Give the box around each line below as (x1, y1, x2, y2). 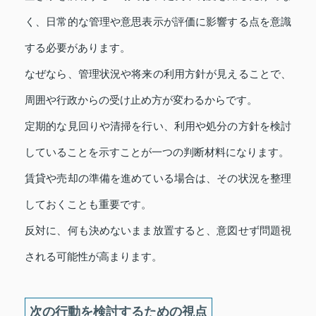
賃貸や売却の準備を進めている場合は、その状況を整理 (25, 171, 291, 184)
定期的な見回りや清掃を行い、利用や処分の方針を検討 (25, 119, 291, 132)
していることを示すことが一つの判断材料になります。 (25, 145, 289, 158)
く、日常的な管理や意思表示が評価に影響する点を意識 (25, 15, 291, 28)
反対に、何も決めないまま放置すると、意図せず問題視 (25, 224, 291, 236)
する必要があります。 (25, 41, 130, 54)
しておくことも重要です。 (25, 197, 152, 210)
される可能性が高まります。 (25, 250, 162, 262)
